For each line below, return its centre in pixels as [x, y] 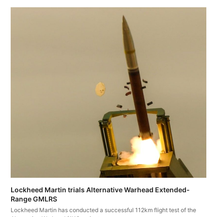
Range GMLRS [34, 199]
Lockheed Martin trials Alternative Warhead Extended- [101, 189]
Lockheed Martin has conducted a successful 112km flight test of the [104, 210]
